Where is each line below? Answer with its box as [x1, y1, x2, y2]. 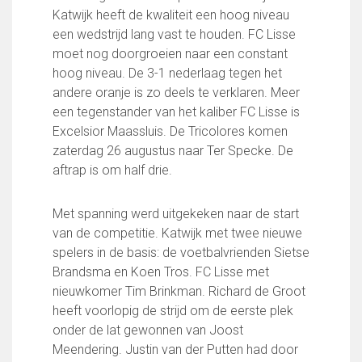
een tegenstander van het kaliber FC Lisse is [53, 104, 300, 120]
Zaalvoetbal [12, 141, 78, 156]
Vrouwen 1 [12, 82, 72, 98]
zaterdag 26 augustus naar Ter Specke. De [53, 143, 293, 158]
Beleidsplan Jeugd [12, 320, 118, 335]
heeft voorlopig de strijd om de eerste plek [53, 303, 293, 318]
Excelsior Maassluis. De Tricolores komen [53, 124, 288, 139]
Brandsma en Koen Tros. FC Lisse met [53, 264, 269, 280]
